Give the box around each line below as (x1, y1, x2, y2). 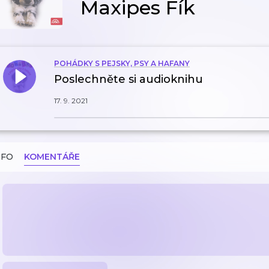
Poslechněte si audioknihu (54, 73, 203, 86)
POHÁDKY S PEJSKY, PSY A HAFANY (54, 59, 190, 68)
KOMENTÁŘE (24, 151, 80, 162)
